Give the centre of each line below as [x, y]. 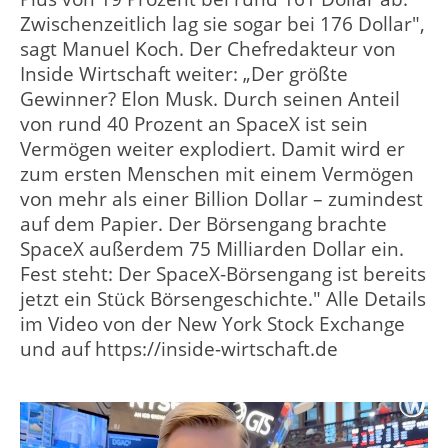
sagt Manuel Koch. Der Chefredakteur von [208, 49]
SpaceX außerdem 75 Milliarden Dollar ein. [212, 249]
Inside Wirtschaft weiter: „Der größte [184, 74]
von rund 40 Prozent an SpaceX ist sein [194, 124]
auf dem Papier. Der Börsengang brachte [203, 224]
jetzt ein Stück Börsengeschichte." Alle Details [223, 299]
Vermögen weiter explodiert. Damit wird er [212, 149]
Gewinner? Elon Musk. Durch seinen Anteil [210, 99]
